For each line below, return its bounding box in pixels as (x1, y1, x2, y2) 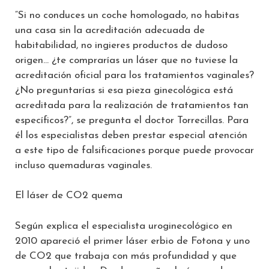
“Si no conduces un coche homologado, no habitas (15, 10, 239, 20)
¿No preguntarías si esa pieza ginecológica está (15, 85, 233, 95)
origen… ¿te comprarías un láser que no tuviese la (15, 55, 238, 65)
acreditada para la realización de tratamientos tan (15, 100, 249, 110)
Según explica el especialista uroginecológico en (15, 220, 232, 231)
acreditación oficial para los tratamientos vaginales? (15, 70, 254, 80)
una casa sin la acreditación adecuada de (15, 25, 205, 35)
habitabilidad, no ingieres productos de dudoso (15, 40, 228, 50)
